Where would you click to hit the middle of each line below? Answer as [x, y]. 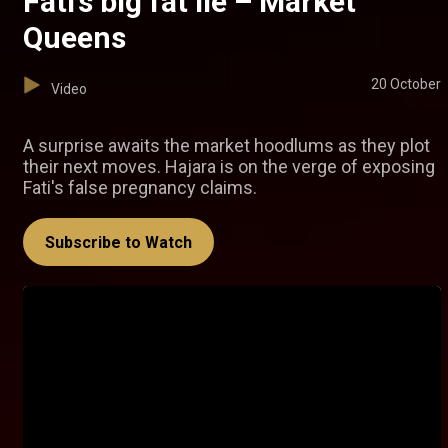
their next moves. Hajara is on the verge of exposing [229, 167]
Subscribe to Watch [118, 243]
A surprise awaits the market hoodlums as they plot [226, 146]
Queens [74, 38]
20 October [406, 84]
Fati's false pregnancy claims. [140, 188]
